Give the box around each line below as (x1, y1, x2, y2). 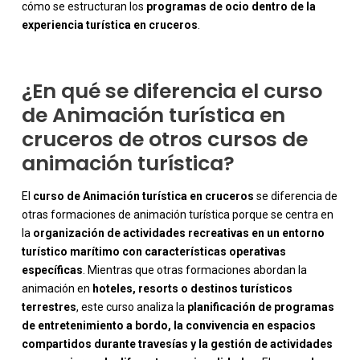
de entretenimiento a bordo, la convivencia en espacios (21, 319, 316, 333)
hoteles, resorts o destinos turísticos (92, 282, 292, 296)
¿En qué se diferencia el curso (21, 77, 322, 106)
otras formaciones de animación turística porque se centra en (21, 208, 333, 222)
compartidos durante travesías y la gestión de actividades (21, 337, 333, 351)
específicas (21, 264, 83, 277)
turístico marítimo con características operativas (21, 245, 286, 259)
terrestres (21, 301, 76, 314)
